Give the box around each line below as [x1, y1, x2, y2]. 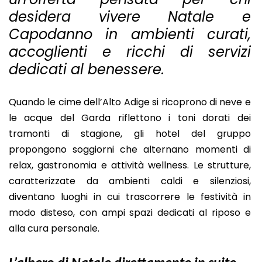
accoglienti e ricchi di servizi [9, 42, 251, 61]
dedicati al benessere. [9, 60, 164, 79]
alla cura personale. [9, 221, 99, 235]
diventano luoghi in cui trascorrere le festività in [9, 189, 251, 204]
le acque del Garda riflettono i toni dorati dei [9, 111, 251, 125]
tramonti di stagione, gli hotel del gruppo [9, 126, 251, 140]
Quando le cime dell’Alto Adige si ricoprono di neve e [9, 95, 251, 109]
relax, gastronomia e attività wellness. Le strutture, [9, 158, 251, 172]
